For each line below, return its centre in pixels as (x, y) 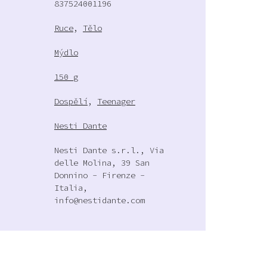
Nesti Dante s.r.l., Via (109, 150)
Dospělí (71, 101)
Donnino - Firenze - (100, 175)
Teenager (116, 101)
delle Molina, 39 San (102, 162)
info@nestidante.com (100, 200)
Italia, (71, 187)
